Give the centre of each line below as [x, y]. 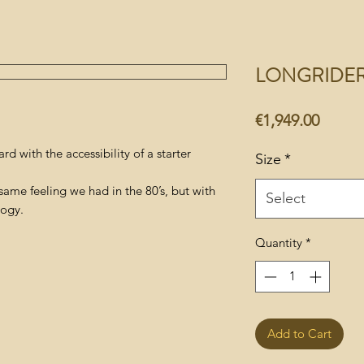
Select [286, 199]
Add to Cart [299, 333]
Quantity [279, 243]
